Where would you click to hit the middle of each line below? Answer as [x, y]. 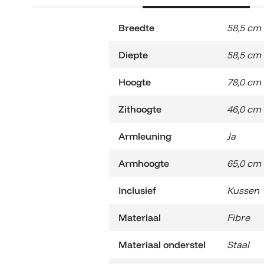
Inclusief [137, 191]
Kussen [243, 191]
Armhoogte [143, 164]
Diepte [133, 55]
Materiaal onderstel [162, 245]
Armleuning [145, 136]
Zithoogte [140, 109]
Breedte [136, 28]
